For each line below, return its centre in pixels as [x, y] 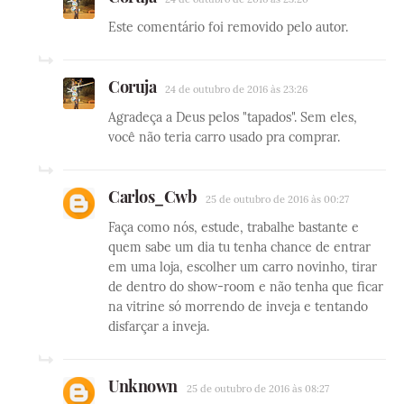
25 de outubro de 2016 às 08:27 [257, 388]
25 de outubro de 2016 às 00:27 [277, 199]
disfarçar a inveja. [159, 326]
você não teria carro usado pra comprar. [224, 137]
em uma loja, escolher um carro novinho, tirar [243, 266]
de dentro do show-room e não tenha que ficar [246, 286]
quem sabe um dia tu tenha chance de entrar [239, 247]
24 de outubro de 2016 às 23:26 [236, 89]
